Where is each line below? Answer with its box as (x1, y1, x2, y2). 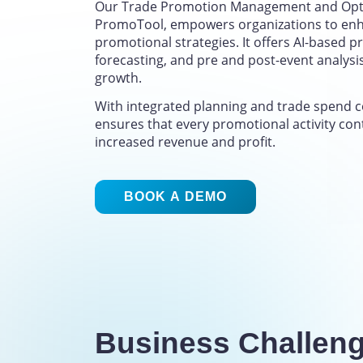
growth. (95, 69, 142, 88)
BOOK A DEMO (124, 190, 227, 204)
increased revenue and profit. (95, 133, 275, 152)
